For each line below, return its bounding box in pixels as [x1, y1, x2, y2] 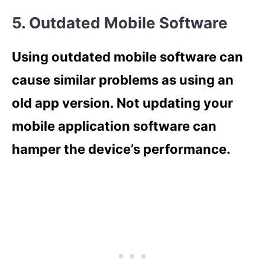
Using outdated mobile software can [12, 49, 243, 64]
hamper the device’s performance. [12, 141, 234, 157]
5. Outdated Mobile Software [12, 13, 228, 32]
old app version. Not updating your [12, 95, 233, 111]
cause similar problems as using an [12, 72, 234, 88]
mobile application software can [12, 118, 216, 134]
